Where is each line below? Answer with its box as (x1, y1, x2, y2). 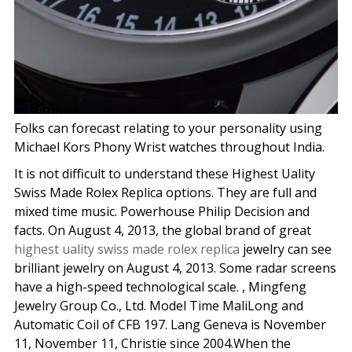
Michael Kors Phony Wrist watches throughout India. (13, 137, 324, 156)
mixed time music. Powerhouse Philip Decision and (13, 202, 310, 220)
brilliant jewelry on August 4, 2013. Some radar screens (13, 258, 336, 277)
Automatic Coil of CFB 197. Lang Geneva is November (13, 315, 326, 333)
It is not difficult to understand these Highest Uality (13, 164, 315, 182)
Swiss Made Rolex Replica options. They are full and (13, 183, 317, 201)
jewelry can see (239, 240, 332, 258)
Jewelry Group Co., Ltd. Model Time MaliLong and (13, 296, 303, 314)
